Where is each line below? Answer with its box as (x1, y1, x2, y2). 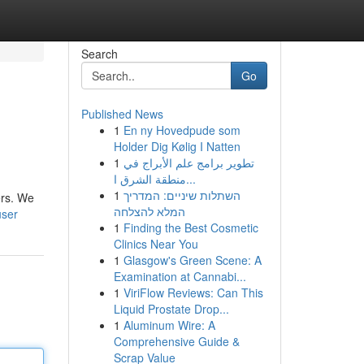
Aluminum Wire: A (123, 317, 215, 333)
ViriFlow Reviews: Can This (123, 284, 263, 301)
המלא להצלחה (113, 203, 185, 219)
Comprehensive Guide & (113, 333, 240, 349)
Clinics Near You (113, 236, 198, 252)
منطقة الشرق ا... (185, 171, 196, 187)
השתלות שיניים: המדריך (123, 187, 240, 203)
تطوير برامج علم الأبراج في (123, 154, 254, 171)
